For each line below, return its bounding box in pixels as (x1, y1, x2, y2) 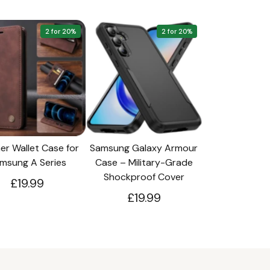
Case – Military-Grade (95, 156, 193, 169)
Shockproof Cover (103, 171, 184, 184)
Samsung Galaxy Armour (90, 142, 198, 155)
